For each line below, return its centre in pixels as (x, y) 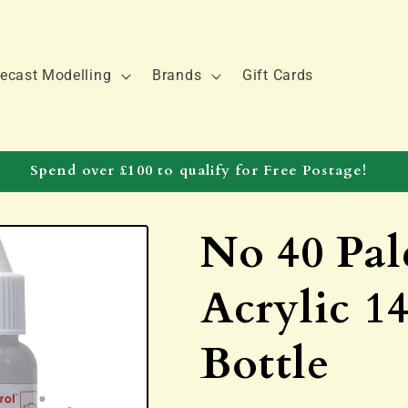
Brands (177, 76)
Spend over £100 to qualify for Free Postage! (199, 170)
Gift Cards (278, 76)
